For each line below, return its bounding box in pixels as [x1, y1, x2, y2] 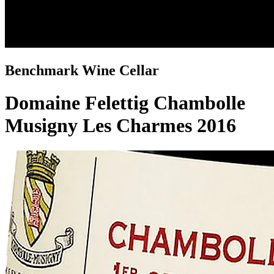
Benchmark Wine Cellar [5, 62, 159, 78]
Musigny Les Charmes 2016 [5, 114, 236, 137]
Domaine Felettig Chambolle [5, 92, 245, 114]
